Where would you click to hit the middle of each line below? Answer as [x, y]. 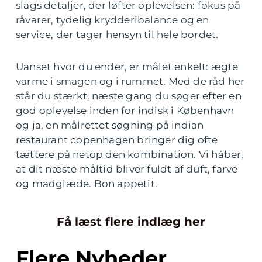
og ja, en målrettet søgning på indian [110, 125]
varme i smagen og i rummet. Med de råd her [130, 82]
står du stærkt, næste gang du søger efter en [129, 96]
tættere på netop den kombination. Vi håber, [130, 155]
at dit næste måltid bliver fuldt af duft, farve [127, 169]
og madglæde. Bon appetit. [87, 184]
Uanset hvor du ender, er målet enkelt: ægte [127, 67]
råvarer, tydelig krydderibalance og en [113, 20]
